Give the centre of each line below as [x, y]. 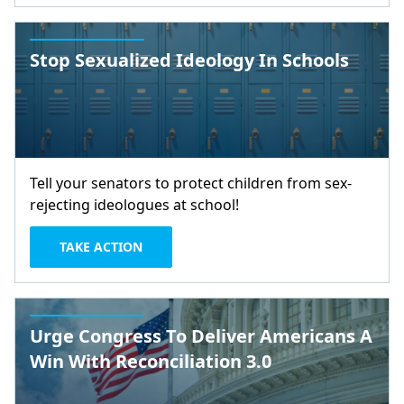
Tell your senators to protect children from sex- [191, 183]
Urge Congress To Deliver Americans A [201, 336]
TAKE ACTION [101, 247]
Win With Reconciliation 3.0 [151, 361]
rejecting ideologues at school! [134, 205]
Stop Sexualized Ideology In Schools [189, 60]
